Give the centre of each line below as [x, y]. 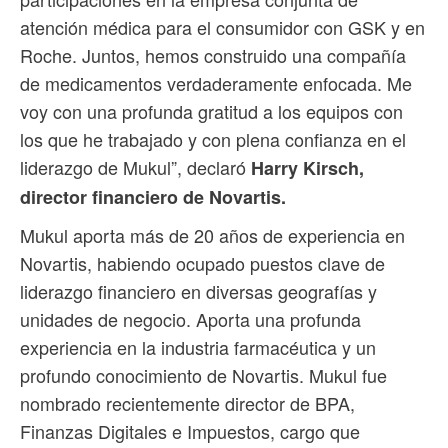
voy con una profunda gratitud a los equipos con [211, 111]
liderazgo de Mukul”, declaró [135, 167]
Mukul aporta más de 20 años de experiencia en [212, 235]
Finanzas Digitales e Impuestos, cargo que [190, 431]
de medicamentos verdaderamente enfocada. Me [216, 83]
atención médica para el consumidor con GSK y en [222, 27]
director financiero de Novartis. [153, 197]
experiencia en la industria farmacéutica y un [198, 347]
